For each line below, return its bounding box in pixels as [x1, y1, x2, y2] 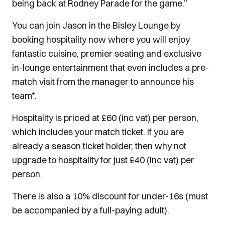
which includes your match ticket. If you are [12, 126, 184, 138]
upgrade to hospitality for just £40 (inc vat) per [12, 154, 194, 166]
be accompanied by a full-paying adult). [12, 204, 169, 216]
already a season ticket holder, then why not [12, 140, 186, 152]
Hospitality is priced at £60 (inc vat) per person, [12, 112, 198, 124]
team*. [12, 90, 37, 101]
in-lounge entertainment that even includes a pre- [12, 62, 209, 73]
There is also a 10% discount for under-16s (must [12, 190, 208, 202]
